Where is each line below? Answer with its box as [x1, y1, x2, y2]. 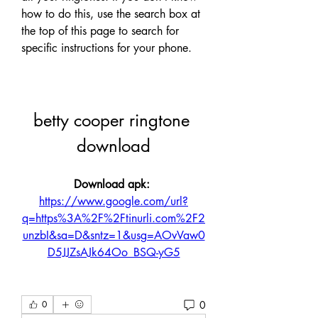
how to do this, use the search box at [21, 6, 200, 21]
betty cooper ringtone [33, 109, 190, 131]
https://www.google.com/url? [39, 194, 188, 209]
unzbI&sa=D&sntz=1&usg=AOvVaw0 [22, 228, 205, 243]
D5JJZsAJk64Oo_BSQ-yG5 [47, 245, 180, 260]
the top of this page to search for [21, 23, 179, 38]
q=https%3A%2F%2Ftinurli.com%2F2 [22, 211, 205, 226]
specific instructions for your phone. [21, 40, 192, 55]
